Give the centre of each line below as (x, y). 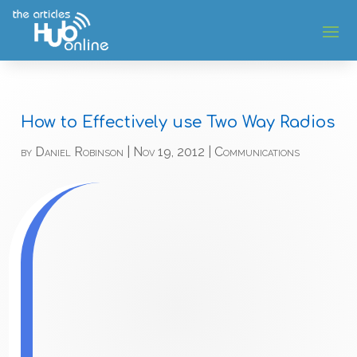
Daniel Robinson (80, 152)
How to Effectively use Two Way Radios (178, 123)
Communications (257, 152)
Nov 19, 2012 (169, 152)
